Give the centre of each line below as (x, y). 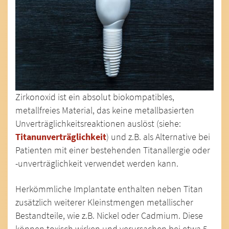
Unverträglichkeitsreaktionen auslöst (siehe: (98, 123)
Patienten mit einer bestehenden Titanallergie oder (113, 150)
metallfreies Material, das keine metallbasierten (105, 110)
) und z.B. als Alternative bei (158, 137)
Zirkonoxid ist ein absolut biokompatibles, (95, 97)
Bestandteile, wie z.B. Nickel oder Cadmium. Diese (109, 215)
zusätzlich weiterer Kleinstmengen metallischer (104, 202)
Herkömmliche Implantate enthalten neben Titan (109, 189)
